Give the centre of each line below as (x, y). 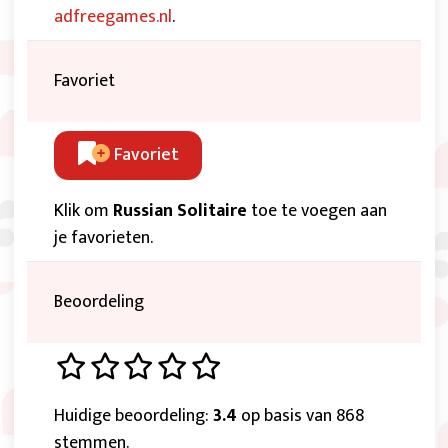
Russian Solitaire (180, 211)
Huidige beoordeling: (133, 416)
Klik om (83, 211)
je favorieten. (103, 238)
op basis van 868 (300, 416)
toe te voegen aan (317, 211)
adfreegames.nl (113, 17)
